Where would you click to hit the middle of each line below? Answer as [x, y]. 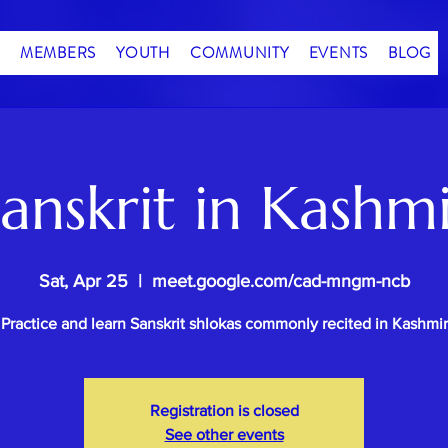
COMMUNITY [239, 52]
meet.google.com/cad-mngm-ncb [280, 281]
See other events [224, 435]
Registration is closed [224, 411]
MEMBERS [57, 52]
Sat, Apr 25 [83, 281]
